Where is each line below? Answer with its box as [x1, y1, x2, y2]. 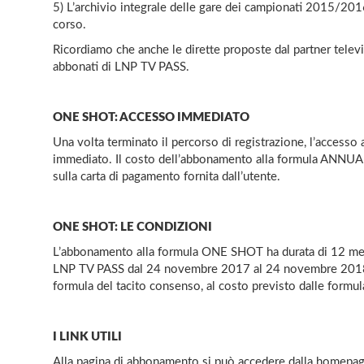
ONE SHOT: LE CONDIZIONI [53, 220, 212, 233]
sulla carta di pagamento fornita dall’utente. [53, 170, 280, 183]
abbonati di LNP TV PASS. [53, 60, 189, 73]
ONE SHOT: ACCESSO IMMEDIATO [53, 110, 249, 123]
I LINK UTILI [53, 330, 122, 343]
